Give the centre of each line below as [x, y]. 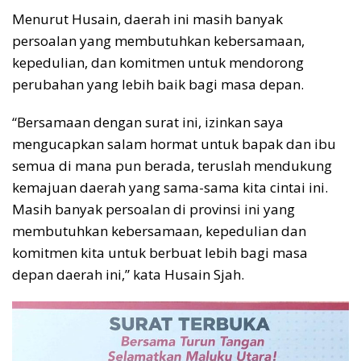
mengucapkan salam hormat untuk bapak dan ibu [174, 143]
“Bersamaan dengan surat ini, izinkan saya [148, 122]
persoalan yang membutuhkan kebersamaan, [158, 40]
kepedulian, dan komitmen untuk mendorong [158, 62]
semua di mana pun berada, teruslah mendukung [172, 165]
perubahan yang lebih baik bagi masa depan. [158, 84]
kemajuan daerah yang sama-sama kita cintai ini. [170, 187]
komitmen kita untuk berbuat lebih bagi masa [160, 252]
